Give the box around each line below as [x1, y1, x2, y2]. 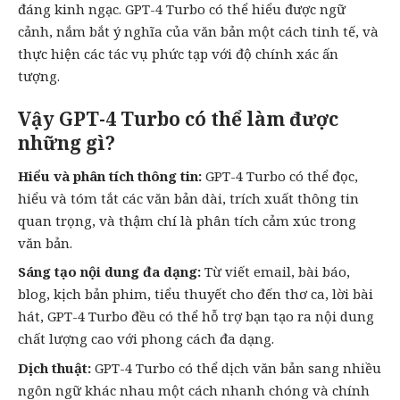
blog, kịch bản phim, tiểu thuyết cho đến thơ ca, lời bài [18, 285, 373, 304]
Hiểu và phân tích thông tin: [18, 166, 202, 185]
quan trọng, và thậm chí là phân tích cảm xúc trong [18, 211, 356, 229]
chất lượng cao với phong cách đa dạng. [18, 329, 274, 348]
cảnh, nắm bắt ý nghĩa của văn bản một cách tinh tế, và [18, 21, 379, 40]
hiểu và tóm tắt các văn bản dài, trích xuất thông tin [18, 188, 359, 207]
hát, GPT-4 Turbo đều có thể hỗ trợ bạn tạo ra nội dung [18, 307, 374, 326]
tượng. [18, 66, 60, 85]
